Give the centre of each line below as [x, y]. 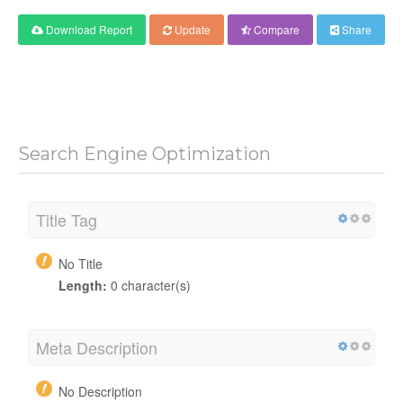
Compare [275, 29]
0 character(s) [149, 285]
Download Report [88, 29]
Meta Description [97, 347]
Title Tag [67, 219]
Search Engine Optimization [144, 153]
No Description [100, 391]
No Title [81, 263]
